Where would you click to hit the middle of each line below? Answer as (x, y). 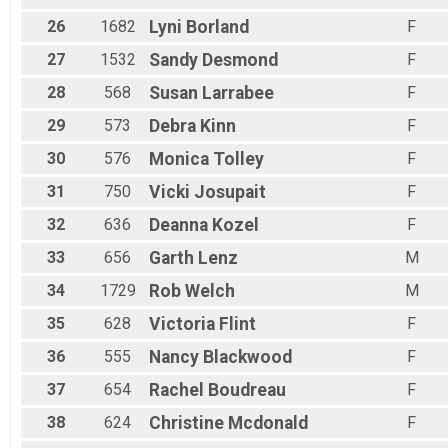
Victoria (182, 324)
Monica (179, 159)
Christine (186, 423)
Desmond (240, 60)
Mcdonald (268, 423)
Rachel (176, 390)
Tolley (238, 159)
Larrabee (238, 93)
